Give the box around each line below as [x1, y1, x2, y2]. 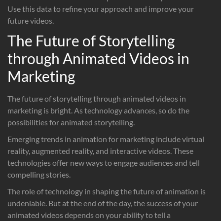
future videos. [7, 15, 54, 25]
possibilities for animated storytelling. [7, 117, 135, 127]
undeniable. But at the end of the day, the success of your [7, 198, 198, 208]
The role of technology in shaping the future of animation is [7, 186, 206, 196]
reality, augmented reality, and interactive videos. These [7, 146, 193, 155]
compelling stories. [7, 169, 71, 179]
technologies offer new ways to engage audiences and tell [7, 157, 200, 167]
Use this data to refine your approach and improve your [7, 3, 194, 13]
